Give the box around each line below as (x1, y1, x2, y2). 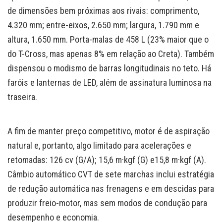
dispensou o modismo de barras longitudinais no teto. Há (7, 62, 211, 73)
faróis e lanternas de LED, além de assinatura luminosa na (7, 77, 212, 88)
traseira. (7, 91, 37, 102)
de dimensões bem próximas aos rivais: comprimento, (7, 5, 199, 16)
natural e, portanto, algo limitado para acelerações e (7, 140, 191, 151)
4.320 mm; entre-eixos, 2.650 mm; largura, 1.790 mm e (7, 19, 199, 30)
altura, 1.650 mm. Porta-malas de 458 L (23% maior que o (7, 34, 209, 45)
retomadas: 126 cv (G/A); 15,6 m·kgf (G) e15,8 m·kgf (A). (7, 154, 206, 165)
